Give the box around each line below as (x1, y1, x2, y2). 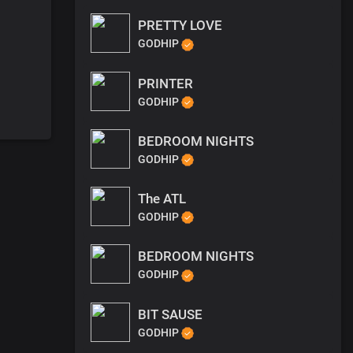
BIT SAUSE (138, 306, 203, 322)
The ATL (138, 191, 186, 207)
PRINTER (138, 75, 193, 91)
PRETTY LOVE (138, 17, 222, 34)
